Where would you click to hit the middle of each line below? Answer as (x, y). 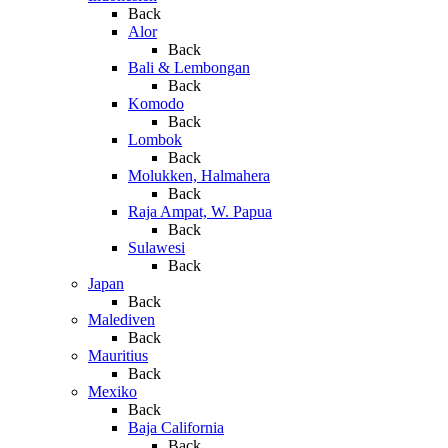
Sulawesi (156, 248)
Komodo (156, 104)
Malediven (121, 320)
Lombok (155, 140)
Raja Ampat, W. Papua (200, 212)
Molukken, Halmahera (199, 176)
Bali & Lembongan (189, 68)
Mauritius (118, 356)
